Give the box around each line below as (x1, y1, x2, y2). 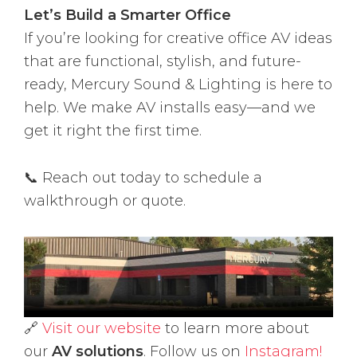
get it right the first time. (24, 122, 202, 139)
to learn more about (161, 320, 309, 338)
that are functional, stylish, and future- (24, 53, 301, 70)
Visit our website (42, 320, 161, 338)
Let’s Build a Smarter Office (24, 6, 231, 24)
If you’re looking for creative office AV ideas (24, 29, 332, 47)
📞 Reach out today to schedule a (24, 169, 262, 186)
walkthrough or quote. (24, 192, 186, 210)
